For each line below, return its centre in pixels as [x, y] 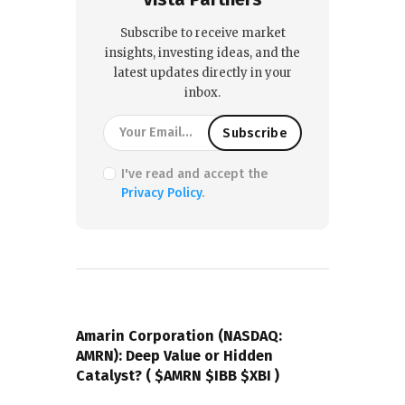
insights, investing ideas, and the [202, 53]
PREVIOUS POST [138, 314]
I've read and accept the [194, 174]
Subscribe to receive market [202, 33]
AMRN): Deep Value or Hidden [174, 355]
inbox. [202, 93]
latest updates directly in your [202, 73]
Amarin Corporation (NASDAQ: [179, 335]
